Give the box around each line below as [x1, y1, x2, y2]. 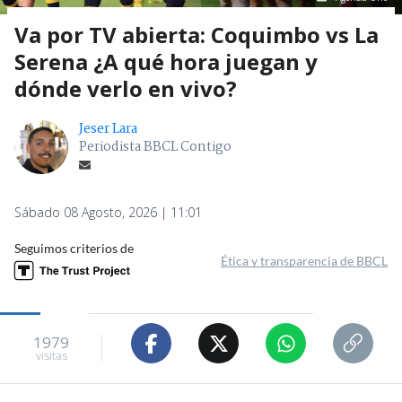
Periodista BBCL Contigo [79, 136, 232, 159]
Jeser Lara [79, 118, 137, 141]
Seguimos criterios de [14, 240, 134, 257]
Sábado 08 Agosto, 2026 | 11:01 [14, 204, 202, 222]
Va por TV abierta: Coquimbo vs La [14, 20, 379, 50]
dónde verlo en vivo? [14, 74, 237, 104]
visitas [35, 347, 67, 363]
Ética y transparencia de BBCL [221, 253, 388, 269]
